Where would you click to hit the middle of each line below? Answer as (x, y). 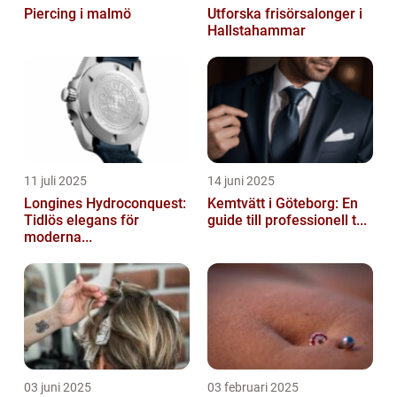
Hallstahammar (257, 31)
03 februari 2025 (253, 388)
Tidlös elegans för (82, 221)
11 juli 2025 (55, 181)
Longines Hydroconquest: (105, 204)
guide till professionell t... (287, 221)
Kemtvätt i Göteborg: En (283, 204)
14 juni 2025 (241, 181)
